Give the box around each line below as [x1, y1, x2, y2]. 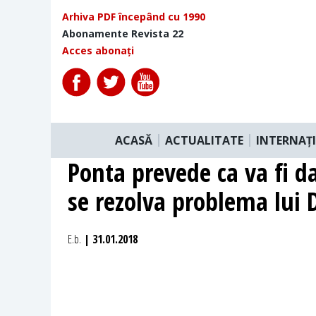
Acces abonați [62, 44, 134, 57]
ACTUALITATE [165, 132, 243, 148]
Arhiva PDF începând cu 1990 [62, 10, 205, 23]
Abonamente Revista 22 [62, 27, 183, 40]
